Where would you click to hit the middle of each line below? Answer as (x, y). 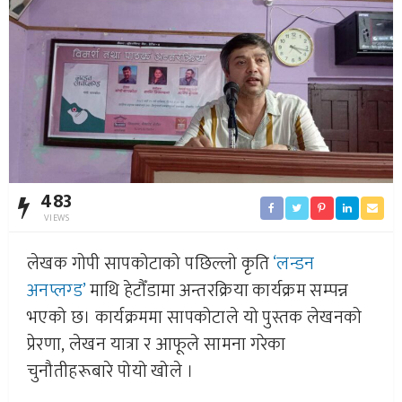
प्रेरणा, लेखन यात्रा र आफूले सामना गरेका (156, 344)
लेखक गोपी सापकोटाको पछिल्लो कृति (150, 263)
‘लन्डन (294, 263)
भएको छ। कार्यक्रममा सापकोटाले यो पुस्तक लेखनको (195, 317)
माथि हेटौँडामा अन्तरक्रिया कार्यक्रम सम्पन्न (217, 290)
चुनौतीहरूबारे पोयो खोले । (110, 371)
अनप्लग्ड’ (57, 290)
